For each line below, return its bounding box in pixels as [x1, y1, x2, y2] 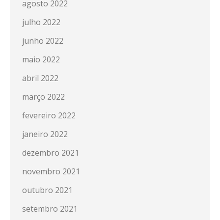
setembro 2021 [22, 203, 78, 214]
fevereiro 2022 [22, 110, 76, 121]
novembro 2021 [22, 166, 80, 177]
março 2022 [22, 91, 65, 102]
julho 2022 [22, 17, 60, 27]
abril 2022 [22, 73, 58, 83]
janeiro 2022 [22, 129, 68, 139]
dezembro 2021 [22, 147, 79, 158]
